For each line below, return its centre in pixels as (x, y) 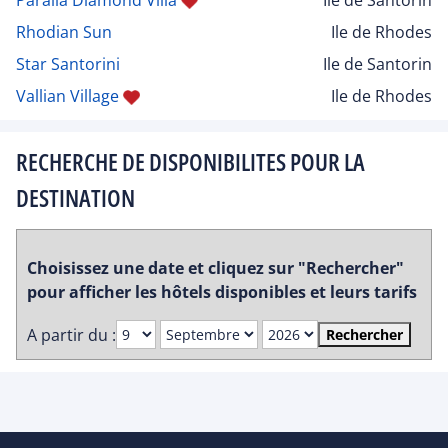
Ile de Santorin (377, 63)
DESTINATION (75, 197)
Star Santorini (68, 63)
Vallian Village (67, 95)
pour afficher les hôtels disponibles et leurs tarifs (222, 292)
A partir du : (71, 334)
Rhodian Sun (64, 31)
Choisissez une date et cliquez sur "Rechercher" (215, 268)
